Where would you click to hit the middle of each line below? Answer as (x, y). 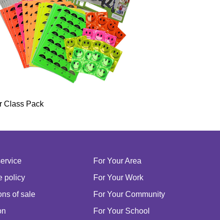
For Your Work (118, 177)
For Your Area (117, 161)
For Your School (121, 211)
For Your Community (129, 194)
